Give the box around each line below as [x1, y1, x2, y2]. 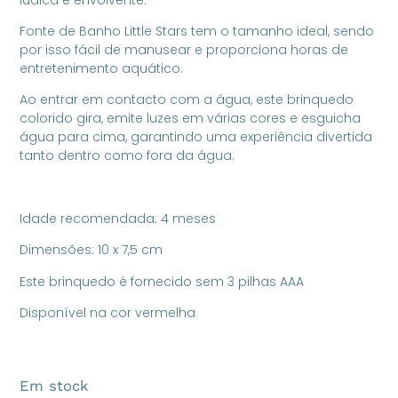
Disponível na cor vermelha [20, 304, 196, 322]
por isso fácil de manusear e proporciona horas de [20, 40, 349, 59]
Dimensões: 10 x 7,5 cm [20, 241, 163, 259]
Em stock [20, 378, 89, 395]
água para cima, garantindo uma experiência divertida [20, 128, 373, 147]
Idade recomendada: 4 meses [20, 210, 217, 228]
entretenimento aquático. [20, 59, 184, 77]
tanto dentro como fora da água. [20, 147, 235, 165]
